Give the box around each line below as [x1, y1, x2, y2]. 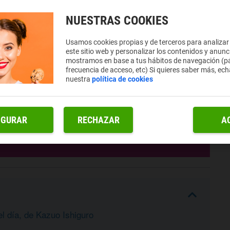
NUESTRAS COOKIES [66, 13, 169, 28]
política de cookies [92, 75, 154, 83]
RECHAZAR [77, 114, 120, 125]
